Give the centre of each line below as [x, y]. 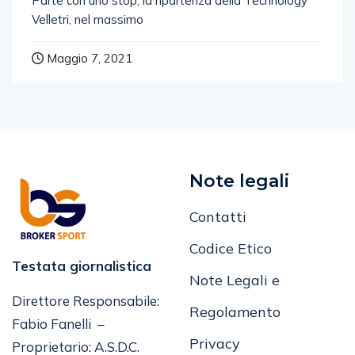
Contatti [218, 216]
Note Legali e [235, 280]
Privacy [215, 343]
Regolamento [235, 311]
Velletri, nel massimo [88, 19]
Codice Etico [231, 248]
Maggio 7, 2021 [88, 58]
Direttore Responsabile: [86, 300]
